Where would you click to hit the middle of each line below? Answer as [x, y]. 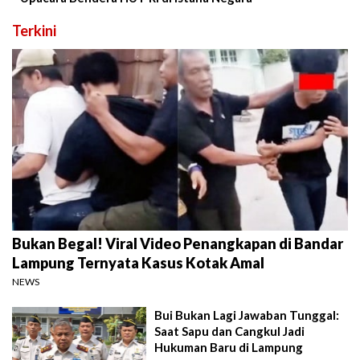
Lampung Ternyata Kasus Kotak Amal [138, 263]
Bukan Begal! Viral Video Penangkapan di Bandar [178, 243]
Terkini [34, 30]
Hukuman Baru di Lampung [229, 347]
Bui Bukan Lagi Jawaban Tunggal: [247, 315]
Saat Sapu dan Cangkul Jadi [230, 331]
